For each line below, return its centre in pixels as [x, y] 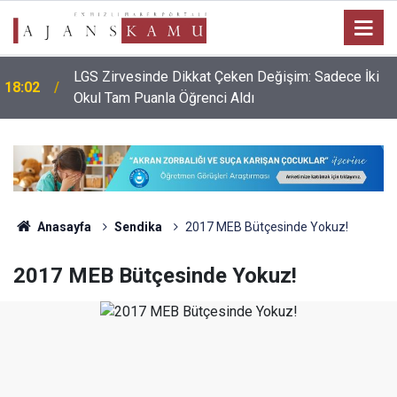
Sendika [138, 226]
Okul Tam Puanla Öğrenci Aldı [164, 98]
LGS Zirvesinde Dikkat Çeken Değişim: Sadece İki [226, 77]
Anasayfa [62, 226]
